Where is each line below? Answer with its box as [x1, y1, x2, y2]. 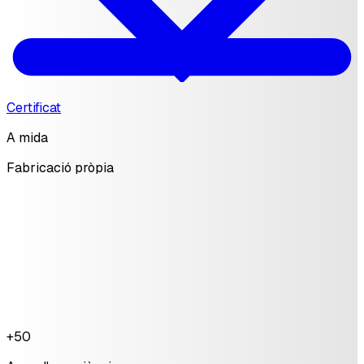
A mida [6, 128, 48, 146]
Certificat [6, 98, 61, 116]
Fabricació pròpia [6, 158, 114, 176]
